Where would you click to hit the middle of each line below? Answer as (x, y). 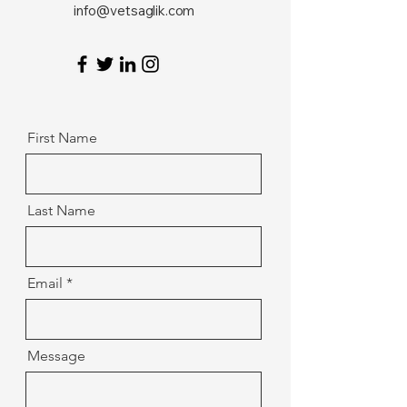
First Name (62, 138)
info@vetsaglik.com (134, 10)
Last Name (61, 210)
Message (56, 356)
